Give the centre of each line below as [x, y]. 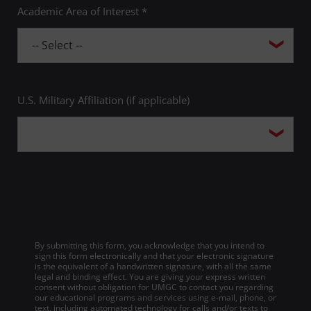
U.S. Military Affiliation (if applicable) [103, 100]
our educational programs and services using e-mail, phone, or [155, 298]
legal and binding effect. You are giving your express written [150, 277]
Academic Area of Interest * [82, 11]
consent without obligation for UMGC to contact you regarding [154, 287]
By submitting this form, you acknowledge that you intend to [150, 246]
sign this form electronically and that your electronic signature [154, 256]
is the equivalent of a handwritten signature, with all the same [153, 267]
